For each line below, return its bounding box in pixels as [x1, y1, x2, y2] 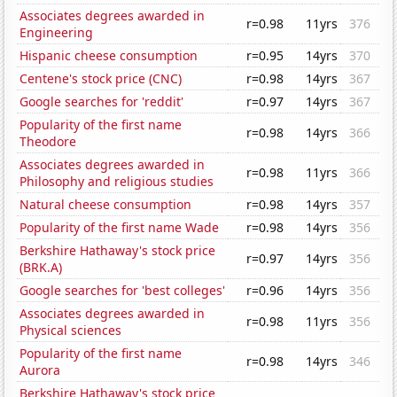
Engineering [19, 24, 94, 42]
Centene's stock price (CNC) [19, 70, 183, 88]
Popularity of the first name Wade [19, 219, 220, 237]
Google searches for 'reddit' [19, 93, 184, 111]
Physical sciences [19, 322, 122, 339]
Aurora [19, 362, 61, 379]
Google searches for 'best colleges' [19, 282, 226, 300]
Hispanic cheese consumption [19, 47, 198, 65]
